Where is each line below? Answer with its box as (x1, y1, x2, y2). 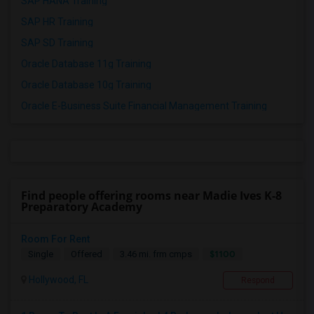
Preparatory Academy (21, 199, 142, 215)
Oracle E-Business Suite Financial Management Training (21, 100, 267, 112)
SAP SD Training (21, 37, 93, 49)
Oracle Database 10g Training (21, 79, 151, 91)
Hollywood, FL (27, 274, 88, 286)
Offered (71, 249, 102, 260)
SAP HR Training (21, 16, 93, 28)
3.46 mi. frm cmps (120, 249, 192, 260)
